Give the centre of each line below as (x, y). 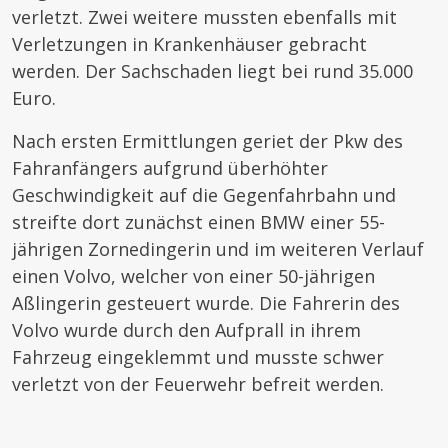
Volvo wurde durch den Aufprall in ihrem (186, 330)
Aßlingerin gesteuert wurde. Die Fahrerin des (206, 303)
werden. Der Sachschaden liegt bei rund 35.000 (212, 71)
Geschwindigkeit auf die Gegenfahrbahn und (204, 195)
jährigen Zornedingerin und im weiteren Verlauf (218, 249)
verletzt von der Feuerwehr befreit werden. (198, 384)
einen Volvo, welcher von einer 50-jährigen (193, 276)
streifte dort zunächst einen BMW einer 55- (198, 222)
